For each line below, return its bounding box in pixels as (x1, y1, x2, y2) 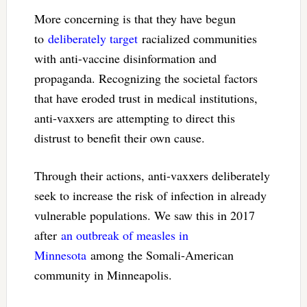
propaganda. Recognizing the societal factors (34, 69, 258, 86)
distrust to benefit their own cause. (34, 129, 205, 146)
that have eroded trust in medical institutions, (34, 89, 258, 106)
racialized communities (137, 29, 257, 47)
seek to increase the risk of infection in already (34, 186, 267, 204)
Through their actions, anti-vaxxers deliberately (34, 167, 270, 184)
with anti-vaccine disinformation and (34, 49, 217, 66)
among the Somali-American (86, 246, 234, 263)
